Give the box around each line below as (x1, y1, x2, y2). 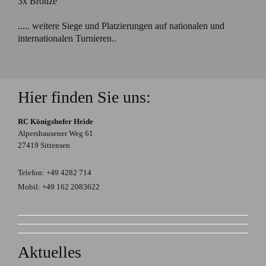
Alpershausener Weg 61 (18, 128, 93, 138)
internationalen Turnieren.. (18, 33, 116, 43)
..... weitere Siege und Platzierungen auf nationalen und (18, 20, 224, 31)
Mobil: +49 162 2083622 (18, 182, 100, 191)
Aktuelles (18, 242, 81, 261)
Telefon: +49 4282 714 (18, 168, 91, 178)
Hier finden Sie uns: (18, 87, 151, 106)
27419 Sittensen (18, 140, 70, 150)
